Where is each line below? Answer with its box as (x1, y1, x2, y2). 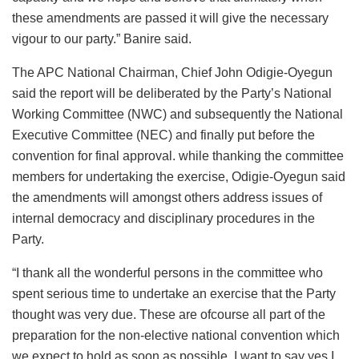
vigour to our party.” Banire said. (12, 31, 192, 46)
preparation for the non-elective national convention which (12, 328, 340, 342)
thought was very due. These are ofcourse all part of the (12, 307, 325, 321)
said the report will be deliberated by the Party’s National (12, 86, 332, 100)
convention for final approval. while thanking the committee (12, 148, 344, 163)
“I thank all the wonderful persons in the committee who (12, 265, 323, 280)
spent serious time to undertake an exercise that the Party (12, 286, 336, 301)
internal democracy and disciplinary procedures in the (12, 211, 315, 225)
